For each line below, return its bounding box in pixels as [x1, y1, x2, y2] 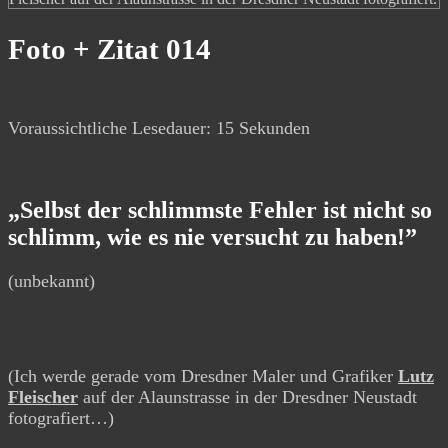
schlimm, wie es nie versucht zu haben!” [8, 224, 417, 251]
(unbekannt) [8, 271, 95, 292]
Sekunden [234, 118, 310, 139]
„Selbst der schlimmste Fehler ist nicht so [8, 197, 432, 224]
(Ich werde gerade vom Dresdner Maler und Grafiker [8, 365, 398, 386]
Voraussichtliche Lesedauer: [8, 118, 216, 139]
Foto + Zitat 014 [8, 32, 211, 65]
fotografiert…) [8, 407, 114, 428]
